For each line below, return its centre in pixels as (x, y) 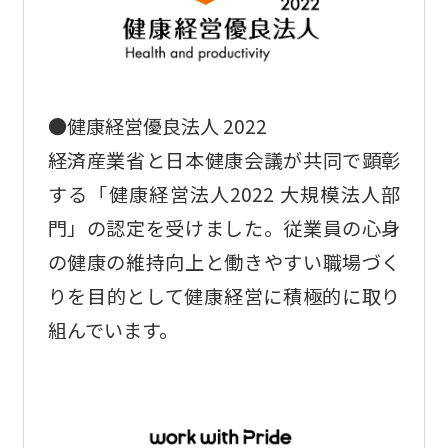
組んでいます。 (112, 330)
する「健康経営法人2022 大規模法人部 (224, 194)
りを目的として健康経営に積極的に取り (224, 296)
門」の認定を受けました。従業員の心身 (224, 228)
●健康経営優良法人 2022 (157, 126)
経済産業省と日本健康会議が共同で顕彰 (224, 160)
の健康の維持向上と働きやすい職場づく (224, 262)
